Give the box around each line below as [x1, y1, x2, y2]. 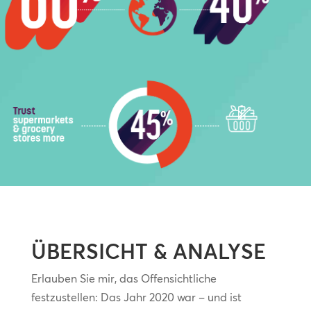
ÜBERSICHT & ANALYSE [31, 239, 266, 265]
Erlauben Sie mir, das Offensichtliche [31, 271, 217, 286]
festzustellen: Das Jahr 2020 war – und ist [31, 290, 242, 305]
